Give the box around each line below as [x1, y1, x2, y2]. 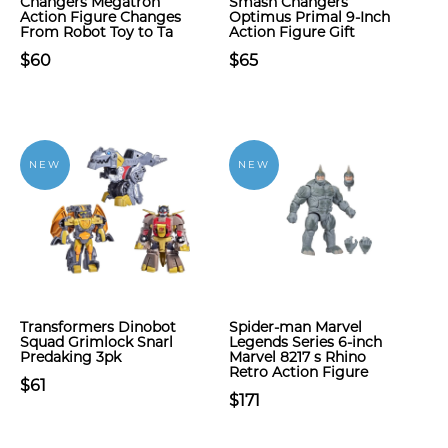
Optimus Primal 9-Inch [229, 8, 390, 26]
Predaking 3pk [20, 348, 121, 366]
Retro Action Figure [229, 363, 368, 381]
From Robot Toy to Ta [20, 23, 173, 41]
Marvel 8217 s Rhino [229, 348, 366, 366]
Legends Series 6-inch [229, 333, 382, 351]
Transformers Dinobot [20, 318, 176, 336]
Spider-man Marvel [229, 318, 362, 336]
